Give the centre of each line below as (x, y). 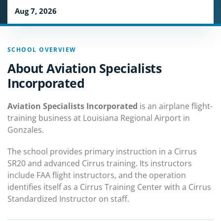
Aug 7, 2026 (36, 11)
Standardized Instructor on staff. (68, 199)
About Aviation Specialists (84, 68)
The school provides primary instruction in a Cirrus (102, 151)
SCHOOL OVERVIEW (42, 50)
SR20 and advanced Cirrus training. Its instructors (100, 163)
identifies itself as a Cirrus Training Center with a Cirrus (109, 187)
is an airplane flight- (175, 106)
